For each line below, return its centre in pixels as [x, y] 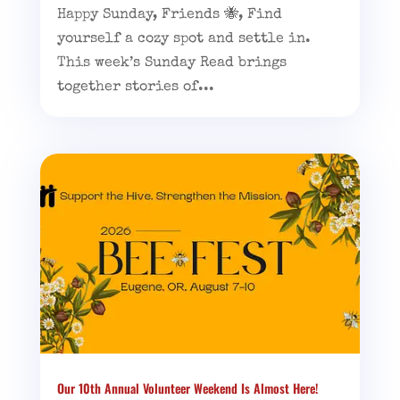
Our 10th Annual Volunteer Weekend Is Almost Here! [187, 387]
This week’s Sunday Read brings [171, 63]
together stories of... [135, 87]
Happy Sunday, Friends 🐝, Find [169, 15]
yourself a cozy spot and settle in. [183, 39]
